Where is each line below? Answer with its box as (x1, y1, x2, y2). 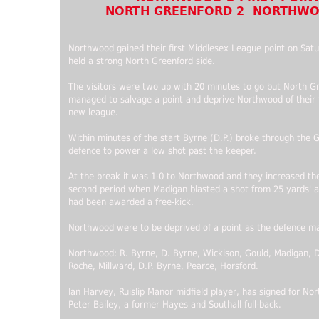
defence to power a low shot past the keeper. (68, 145, 256, 157)
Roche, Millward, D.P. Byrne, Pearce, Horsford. (68, 261, 258, 272)
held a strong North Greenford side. (68, 56, 215, 67)
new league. (68, 107, 118, 118)
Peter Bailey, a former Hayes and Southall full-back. (68, 299, 281, 310)
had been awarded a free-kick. (68, 197, 194, 208)
